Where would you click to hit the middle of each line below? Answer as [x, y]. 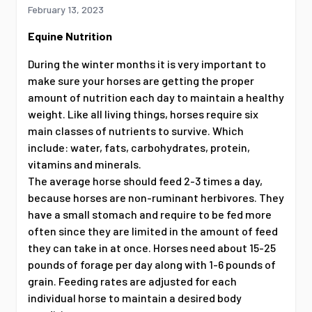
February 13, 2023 [66, 10]
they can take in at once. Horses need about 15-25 [152, 248]
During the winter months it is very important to [147, 64]
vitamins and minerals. [85, 164]
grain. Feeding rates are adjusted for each [132, 281]
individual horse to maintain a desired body [135, 298]
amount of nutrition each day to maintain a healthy [156, 97]
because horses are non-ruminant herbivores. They [156, 198]
